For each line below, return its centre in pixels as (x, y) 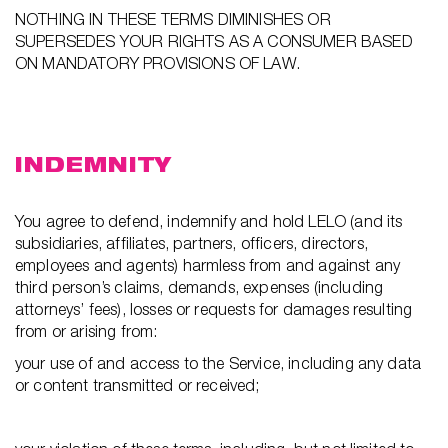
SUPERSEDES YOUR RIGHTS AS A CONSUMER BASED (214, 41)
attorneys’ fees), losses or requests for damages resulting (214, 309)
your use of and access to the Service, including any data (218, 363)
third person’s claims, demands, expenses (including (199, 287)
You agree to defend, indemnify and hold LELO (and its (209, 221)
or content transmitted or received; (137, 385)
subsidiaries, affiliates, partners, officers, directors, (191, 243)
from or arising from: (86, 331)
